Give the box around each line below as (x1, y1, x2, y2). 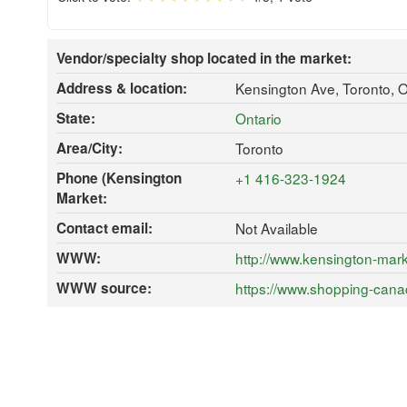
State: (56, 107, 95, 128)
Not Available (234, 217, 318, 238)
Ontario (234, 107, 282, 128)
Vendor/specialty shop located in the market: (56, 47, 352, 68)
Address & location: (56, 77, 187, 98)
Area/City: (56, 137, 123, 158)
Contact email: (56, 217, 153, 238)
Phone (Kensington (56, 167, 182, 188)
